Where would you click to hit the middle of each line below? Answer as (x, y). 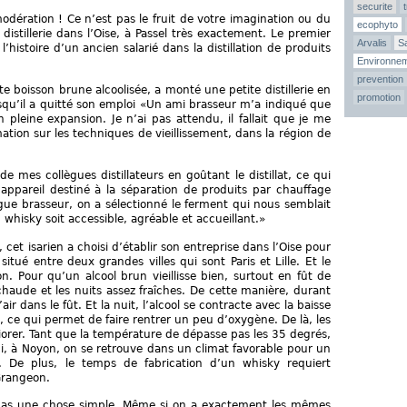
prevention (380, 79)
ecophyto (377, 25)
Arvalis (372, 43)
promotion (379, 97)
